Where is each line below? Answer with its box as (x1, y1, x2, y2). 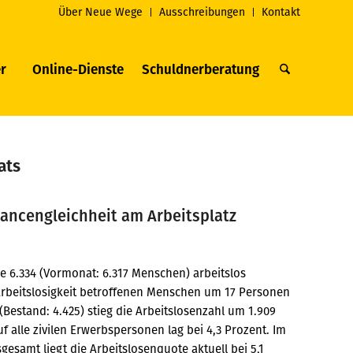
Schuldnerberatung (141, 60, 259, 79)
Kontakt (262, 4, 300, 20)
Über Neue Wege (58, 4, 143, 20)
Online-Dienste (32, 60, 124, 79)
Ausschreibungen (159, 4, 245, 20)
